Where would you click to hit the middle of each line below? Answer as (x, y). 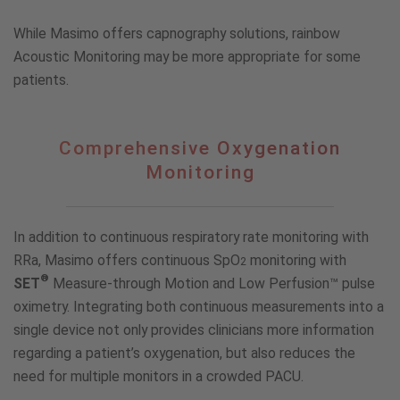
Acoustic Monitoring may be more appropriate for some (187, 56)
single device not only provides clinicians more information (194, 329)
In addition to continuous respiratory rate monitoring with (191, 237)
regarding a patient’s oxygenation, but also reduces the (184, 353)
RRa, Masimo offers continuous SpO (127, 260)
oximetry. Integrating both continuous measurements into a (199, 306)
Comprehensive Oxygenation (200, 148)
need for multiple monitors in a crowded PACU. (160, 376)
